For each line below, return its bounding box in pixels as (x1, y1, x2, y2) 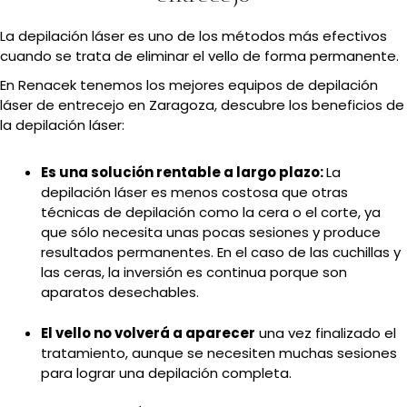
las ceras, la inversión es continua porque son (41, 263, 347, 283)
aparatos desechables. (41, 283, 199, 303)
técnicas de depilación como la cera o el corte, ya (41, 203, 381, 223)
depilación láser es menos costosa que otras (41, 183, 348, 203)
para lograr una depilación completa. (41, 362, 292, 382)
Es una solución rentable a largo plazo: (41, 163, 326, 183)
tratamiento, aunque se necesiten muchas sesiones (41, 342, 397, 362)
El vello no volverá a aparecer (41, 323, 255, 342)
